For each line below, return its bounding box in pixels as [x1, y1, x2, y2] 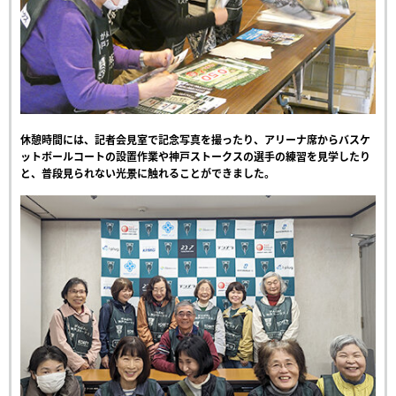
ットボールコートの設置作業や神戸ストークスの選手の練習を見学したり [20, 148, 370, 165]
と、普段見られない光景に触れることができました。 [20, 165, 275, 182]
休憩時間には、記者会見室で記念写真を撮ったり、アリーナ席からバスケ [20, 132, 370, 148]
